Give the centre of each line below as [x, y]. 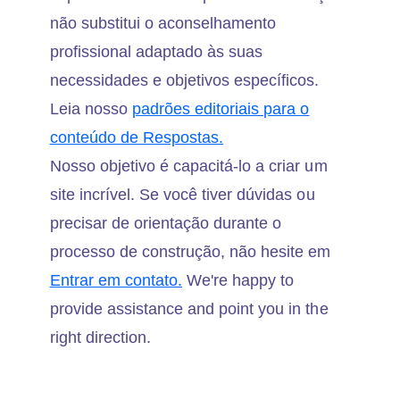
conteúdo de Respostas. [137, 138]
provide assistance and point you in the [189, 309]
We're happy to [238, 281]
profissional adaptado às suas [156, 52]
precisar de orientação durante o [166, 224]
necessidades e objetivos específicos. [184, 81]
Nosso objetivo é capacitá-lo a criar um [188, 167]
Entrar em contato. [116, 281]
